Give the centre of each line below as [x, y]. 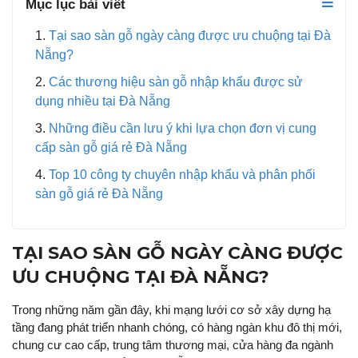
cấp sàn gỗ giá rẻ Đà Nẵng [111, 148]
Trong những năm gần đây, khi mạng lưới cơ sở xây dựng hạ [171, 310]
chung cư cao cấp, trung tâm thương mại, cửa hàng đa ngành [173, 345]
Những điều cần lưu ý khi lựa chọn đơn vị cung [183, 129]
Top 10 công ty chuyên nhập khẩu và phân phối [182, 175]
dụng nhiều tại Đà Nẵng [103, 101]
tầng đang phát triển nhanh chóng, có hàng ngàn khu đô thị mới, [177, 328]
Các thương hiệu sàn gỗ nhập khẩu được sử [176, 82]
